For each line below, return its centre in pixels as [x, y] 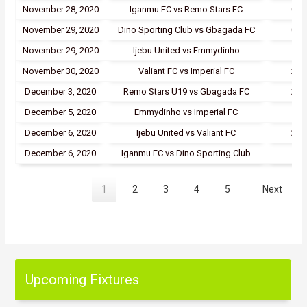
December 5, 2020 [61, 112]
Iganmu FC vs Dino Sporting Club [186, 153]
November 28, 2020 [60, 10]
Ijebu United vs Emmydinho [186, 51]
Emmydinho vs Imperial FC [186, 112]
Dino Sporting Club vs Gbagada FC [186, 30]
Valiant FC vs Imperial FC [186, 71]
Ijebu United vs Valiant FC [186, 133]
